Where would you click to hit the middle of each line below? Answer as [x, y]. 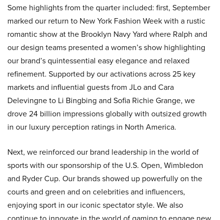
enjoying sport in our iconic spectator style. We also [95, 205]
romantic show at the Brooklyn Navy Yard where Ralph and [107, 34]
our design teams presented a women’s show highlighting [106, 47]
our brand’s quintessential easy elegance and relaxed [98, 60]
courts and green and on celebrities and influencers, [96, 192]
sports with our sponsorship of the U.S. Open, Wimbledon [105, 165]
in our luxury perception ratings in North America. [92, 127]
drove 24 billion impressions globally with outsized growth [107, 113]
